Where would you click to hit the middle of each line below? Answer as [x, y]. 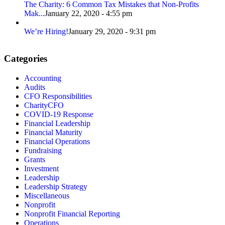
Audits [35, 87]
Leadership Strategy [56, 187]
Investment [41, 169]
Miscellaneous [47, 196]
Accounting [43, 78]
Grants [35, 160]
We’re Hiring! [46, 31]
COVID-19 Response [59, 115]
